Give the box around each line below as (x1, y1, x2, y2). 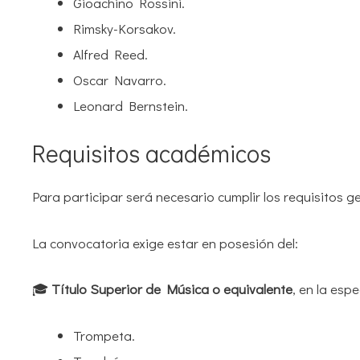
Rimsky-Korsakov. (73, 18, 176, 38)
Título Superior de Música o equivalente (51, 280, 292, 299)
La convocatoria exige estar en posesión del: (32, 233, 298, 252)
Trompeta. (73, 325, 135, 345)
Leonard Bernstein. (73, 96, 188, 115)
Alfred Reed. (73, 44, 148, 63)
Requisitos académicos (32, 137, 271, 170)
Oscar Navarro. (73, 70, 166, 89)
